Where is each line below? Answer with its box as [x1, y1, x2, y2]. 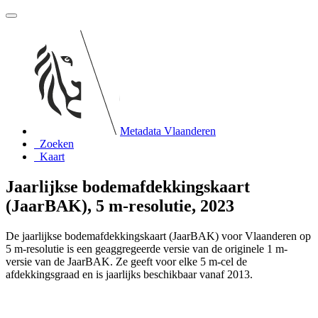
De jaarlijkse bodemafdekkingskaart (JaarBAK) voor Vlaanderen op [6, 229, 311, 242]
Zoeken [40, 138, 74, 150]
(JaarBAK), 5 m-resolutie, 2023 [6, 196, 234, 215]
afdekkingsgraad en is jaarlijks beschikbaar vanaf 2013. [6, 268, 253, 280]
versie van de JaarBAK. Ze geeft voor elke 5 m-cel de [6, 255, 247, 268]
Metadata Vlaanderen [120, 125, 216, 137]
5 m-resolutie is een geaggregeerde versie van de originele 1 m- [6, 242, 287, 255]
